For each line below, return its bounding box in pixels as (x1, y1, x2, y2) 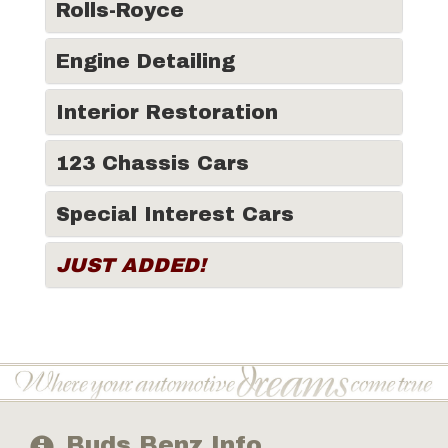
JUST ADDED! (56, 254, 206, 276)
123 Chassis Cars (56, 152, 249, 174)
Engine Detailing (56, 50, 235, 72)
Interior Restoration (56, 101, 278, 123)
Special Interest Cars (56, 203, 294, 225)
